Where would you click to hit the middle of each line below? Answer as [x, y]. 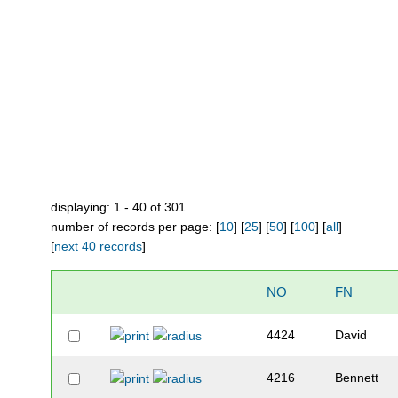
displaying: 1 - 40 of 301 [119, 207]
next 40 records [99, 247]
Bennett [357, 378]
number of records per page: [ [135, 227]
